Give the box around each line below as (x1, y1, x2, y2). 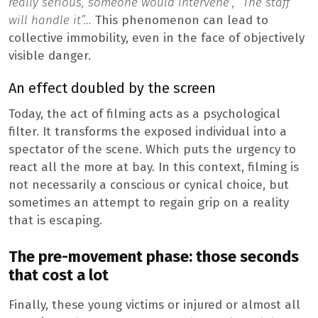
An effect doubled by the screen (9, 79, 216, 97)
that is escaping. (9, 213, 102, 229)
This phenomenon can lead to (92, 12, 268, 28)
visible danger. (9, 48, 91, 63)
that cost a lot (9, 265, 109, 285)
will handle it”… (9, 12, 92, 28)
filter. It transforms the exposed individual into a (9, 124, 287, 140)
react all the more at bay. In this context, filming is (9, 160, 299, 175)
